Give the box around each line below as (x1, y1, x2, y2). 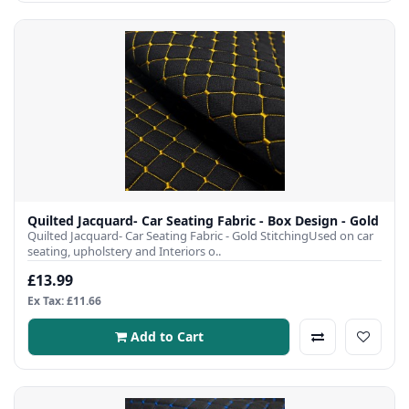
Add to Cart (130, 327, 204, 345)
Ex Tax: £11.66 (27, 292, 101, 309)
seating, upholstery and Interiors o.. (27, 242, 221, 259)
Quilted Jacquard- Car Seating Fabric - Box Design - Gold (27, 211, 379, 229)
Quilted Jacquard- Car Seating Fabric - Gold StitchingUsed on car (27, 226, 373, 244)
